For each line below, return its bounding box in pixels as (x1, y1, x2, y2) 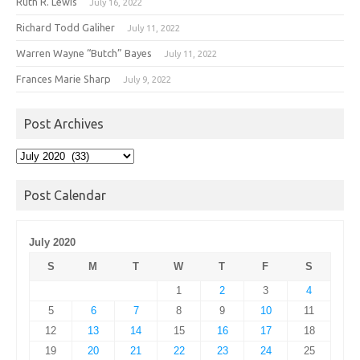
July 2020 (29, 235, 76, 248)
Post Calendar (24, 187, 106, 202)
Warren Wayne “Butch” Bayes (16, 47, 152, 59)
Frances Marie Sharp (16, 72, 111, 84)
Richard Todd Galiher (16, 21, 115, 33)
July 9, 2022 (123, 74, 171, 84)
